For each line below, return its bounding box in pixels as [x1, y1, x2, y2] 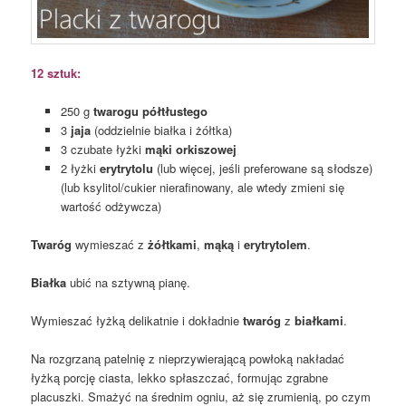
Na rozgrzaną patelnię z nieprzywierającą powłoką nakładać [31, 350, 345, 368]
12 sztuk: [31, 63, 82, 82]
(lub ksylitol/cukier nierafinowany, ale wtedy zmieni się [60, 178, 344, 196]
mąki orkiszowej [144, 140, 237, 158]
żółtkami [148, 236, 198, 254]
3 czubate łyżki [60, 140, 145, 158]
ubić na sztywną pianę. [66, 274, 191, 292]
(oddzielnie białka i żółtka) [90, 121, 232, 139]
